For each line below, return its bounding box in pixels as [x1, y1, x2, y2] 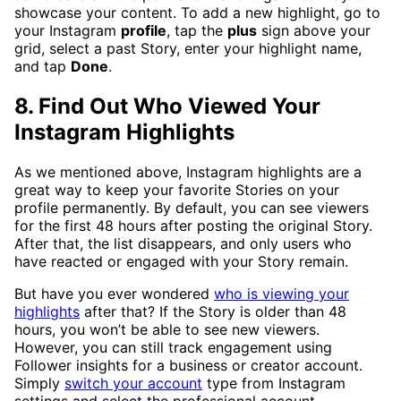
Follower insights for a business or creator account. [14, 355, 363, 374]
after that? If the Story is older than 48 [80, 302, 346, 320]
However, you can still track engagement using [14, 337, 332, 356]
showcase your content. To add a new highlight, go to [14, 3, 380, 21]
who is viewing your [214, 284, 349, 303]
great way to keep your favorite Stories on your [14, 180, 339, 199]
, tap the [166, 21, 227, 39]
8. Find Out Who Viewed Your [14, 92, 320, 119]
